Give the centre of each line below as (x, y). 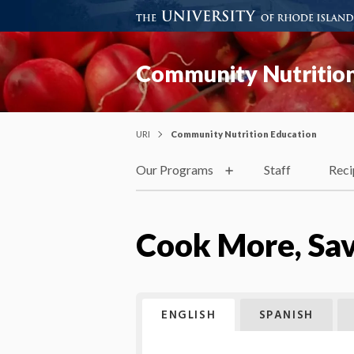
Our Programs (175, 170)
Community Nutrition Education (244, 134)
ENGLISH (189, 315)
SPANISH (286, 315)
